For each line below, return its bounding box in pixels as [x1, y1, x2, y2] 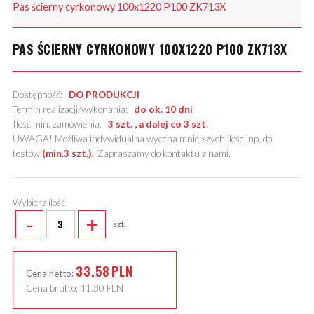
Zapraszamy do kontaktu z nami [97, 148, 228, 160]
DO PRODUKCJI [68, 89, 139, 101]
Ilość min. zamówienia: [12, 118, 108, 130]
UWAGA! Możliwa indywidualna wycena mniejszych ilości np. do [12, 133, 272, 145]
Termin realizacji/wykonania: [12, 104, 134, 116]
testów [12, 148, 42, 160]
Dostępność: [12, 89, 69, 101]
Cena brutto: [25, 282, 80, 294]
